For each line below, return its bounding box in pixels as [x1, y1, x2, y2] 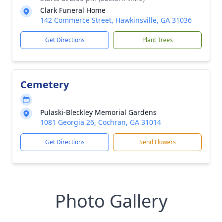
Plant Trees [142, 36, 173, 44]
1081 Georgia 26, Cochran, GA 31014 [40, 117, 161, 127]
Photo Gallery [55, 189, 167, 213]
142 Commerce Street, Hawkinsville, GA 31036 [40, 15, 192, 25]
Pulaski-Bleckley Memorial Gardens [40, 108, 157, 117]
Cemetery [20, 78, 69, 91]
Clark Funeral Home [40, 5, 106, 15]
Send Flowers [139, 138, 176, 146]
